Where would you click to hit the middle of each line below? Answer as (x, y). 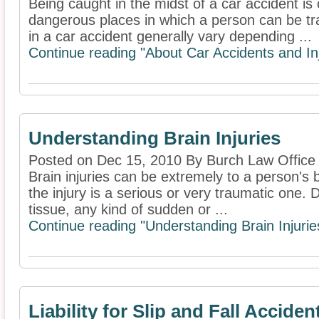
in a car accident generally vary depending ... (170, 36)
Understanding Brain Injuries (155, 138)
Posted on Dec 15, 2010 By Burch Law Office (172, 160)
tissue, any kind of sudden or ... (128, 209)
